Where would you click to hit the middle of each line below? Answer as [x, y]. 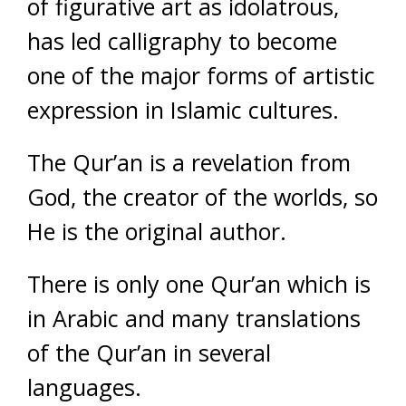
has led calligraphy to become [182, 41]
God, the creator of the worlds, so [203, 197]
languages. [84, 387]
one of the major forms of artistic [201, 75]
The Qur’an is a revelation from [189, 162]
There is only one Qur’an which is [199, 284]
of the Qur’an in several [149, 353]
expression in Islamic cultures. [183, 110]
